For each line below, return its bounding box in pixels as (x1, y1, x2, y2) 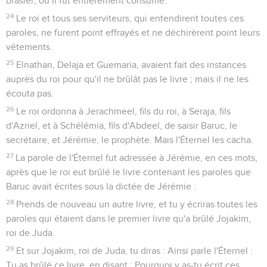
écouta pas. (6, 88, 54, 98)
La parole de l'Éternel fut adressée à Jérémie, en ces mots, (15, 153, 258, 163)
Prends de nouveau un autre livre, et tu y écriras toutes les (16, 199, 258, 209)
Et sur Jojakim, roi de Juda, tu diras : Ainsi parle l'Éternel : (16, 246, 253, 256)
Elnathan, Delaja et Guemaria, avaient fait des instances (16, 60, 247, 70)
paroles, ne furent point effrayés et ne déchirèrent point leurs (6, 27, 260, 38)
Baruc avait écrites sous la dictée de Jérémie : (6, 181, 196, 191)
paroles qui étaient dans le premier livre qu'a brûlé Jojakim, (6, 213, 251, 223)
